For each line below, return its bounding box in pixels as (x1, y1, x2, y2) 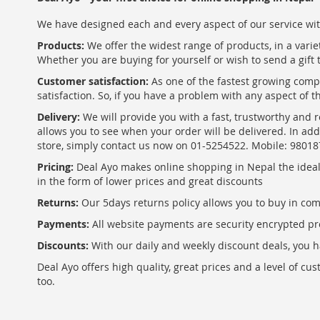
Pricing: (37, 160, 74, 174)
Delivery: (37, 110, 80, 124)
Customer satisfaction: (37, 74, 149, 88)
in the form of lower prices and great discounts (37, 174, 263, 188)
